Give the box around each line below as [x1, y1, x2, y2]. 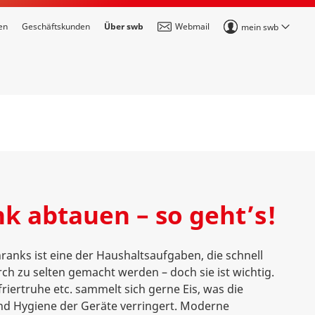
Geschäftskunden [22, 20, 90, 32]
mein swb [241, 20, 278, 33]
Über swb [104, 20, 143, 32]
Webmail [175, 20, 210, 32]
